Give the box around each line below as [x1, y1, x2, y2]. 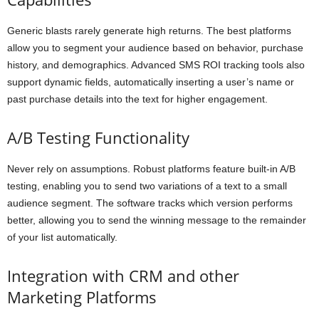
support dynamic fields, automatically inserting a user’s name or [7, 76, 294, 88]
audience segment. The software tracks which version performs [7, 197, 293, 209]
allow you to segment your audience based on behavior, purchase [7, 42, 303, 54]
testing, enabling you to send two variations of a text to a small [7, 180, 287, 192]
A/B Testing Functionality [7, 127, 189, 149]
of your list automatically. [7, 231, 117, 244]
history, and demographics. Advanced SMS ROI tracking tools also [7, 59, 305, 71]
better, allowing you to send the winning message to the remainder [7, 214, 306, 226]
